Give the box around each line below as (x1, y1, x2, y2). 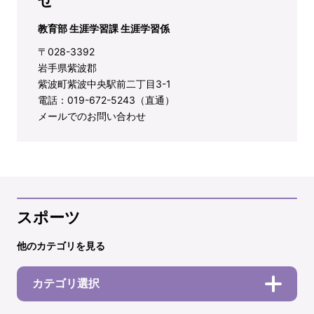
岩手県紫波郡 (38, 62, 97, 74)
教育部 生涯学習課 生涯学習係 (38, 22, 170, 34)
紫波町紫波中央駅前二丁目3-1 (38, 78, 171, 90)
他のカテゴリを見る (17, 240, 105, 252)
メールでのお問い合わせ (38, 110, 146, 122)
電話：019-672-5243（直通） (38, 94, 175, 106)
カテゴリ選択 (32, 276, 100, 290)
